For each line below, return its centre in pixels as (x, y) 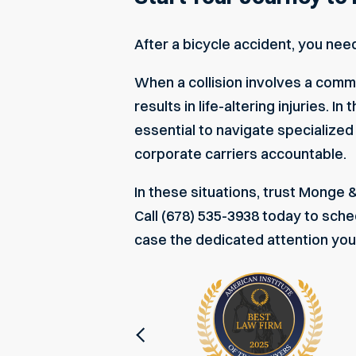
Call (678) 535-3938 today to (228, 215)
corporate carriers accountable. (240, 153)
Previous (168, 334)
